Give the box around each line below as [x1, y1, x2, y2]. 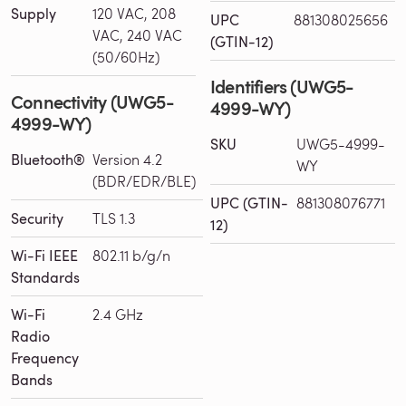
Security [11, 208, 63, 228]
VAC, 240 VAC [92, 24, 182, 44]
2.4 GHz [92, 304, 143, 324]
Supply [11, 3, 56, 24]
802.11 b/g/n [92, 245, 170, 265]
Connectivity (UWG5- [11, 88, 174, 114]
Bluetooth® [11, 149, 85, 169]
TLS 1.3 [92, 208, 135, 227]
